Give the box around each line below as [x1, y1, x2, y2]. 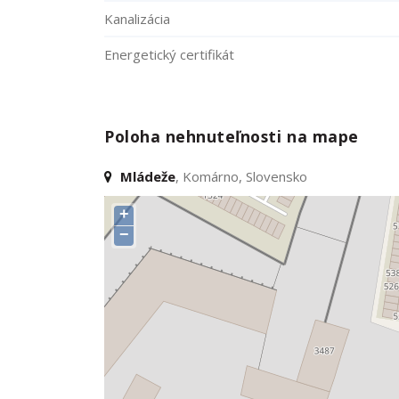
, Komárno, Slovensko [175, 167, 307, 185]
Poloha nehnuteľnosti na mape [104, 126, 359, 147]
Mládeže [120, 167, 175, 185]
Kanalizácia [104, 10, 170, 28]
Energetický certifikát [104, 45, 234, 63]
